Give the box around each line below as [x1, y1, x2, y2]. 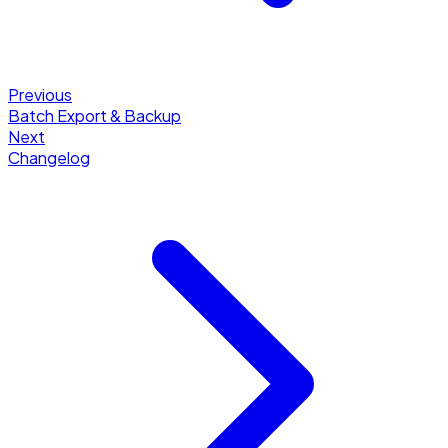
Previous [8, 84, 72, 106]
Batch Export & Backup [8, 105, 181, 127]
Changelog [8, 147, 90, 169]
